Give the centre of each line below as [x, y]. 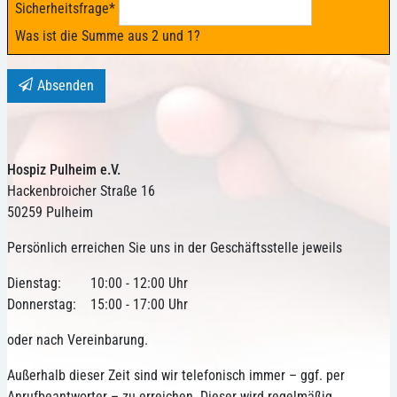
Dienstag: [34, 284]
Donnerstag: [42, 305]
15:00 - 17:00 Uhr [139, 305]
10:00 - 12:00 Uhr [139, 284]
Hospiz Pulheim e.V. [64, 170]
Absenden [66, 86]
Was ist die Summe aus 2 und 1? [108, 36]
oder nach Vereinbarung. [78, 340]
